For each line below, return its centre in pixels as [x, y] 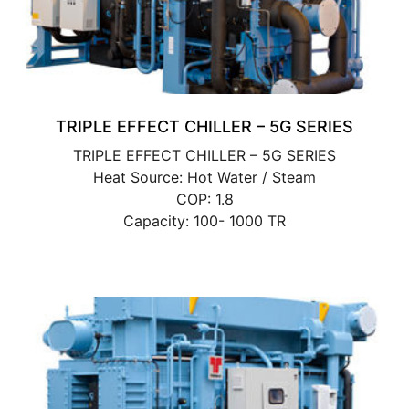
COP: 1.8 [204, 199]
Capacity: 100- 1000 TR [204, 220]
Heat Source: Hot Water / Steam [204, 177]
